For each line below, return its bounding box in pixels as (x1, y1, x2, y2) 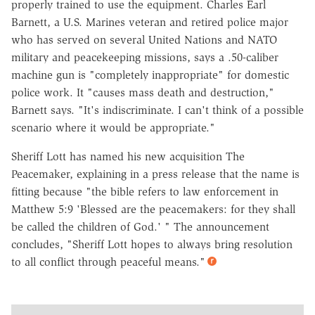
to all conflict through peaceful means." (11, 255, 205, 269)
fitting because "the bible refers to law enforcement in (11, 184, 278, 198)
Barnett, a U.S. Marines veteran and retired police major (11, 15, 288, 29)
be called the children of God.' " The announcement (11, 219, 269, 233)
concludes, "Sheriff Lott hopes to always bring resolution (11, 237, 292, 251)
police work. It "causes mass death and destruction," (11, 85, 274, 99)
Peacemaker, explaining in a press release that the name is (11, 167, 300, 181)
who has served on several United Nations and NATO (11, 32, 277, 46)
